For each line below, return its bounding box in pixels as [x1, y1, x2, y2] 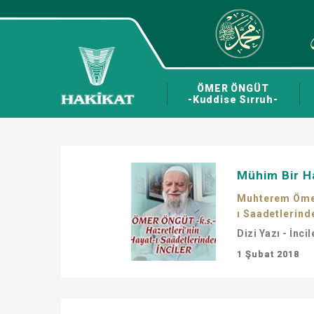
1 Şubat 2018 [237, 249, 299, 259]
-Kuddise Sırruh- [188, 94, 278, 105]
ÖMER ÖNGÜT [197, 83, 269, 94]
